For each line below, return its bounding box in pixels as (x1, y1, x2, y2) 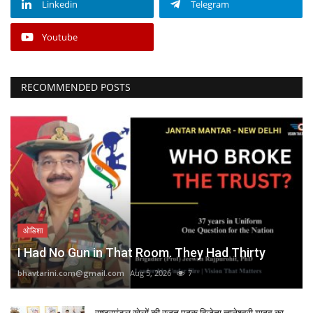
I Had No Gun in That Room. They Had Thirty (17, 245, 265, 261)
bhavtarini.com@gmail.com (17, 268, 124, 279)
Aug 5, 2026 (130, 268, 171, 279)
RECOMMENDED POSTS (21, 80, 131, 94)
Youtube (42, 30, 78, 43)
